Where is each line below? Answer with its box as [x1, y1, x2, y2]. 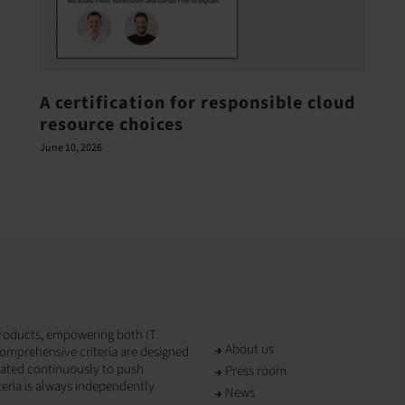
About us [225, 340, 274, 360]
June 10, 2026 [39, 139, 102, 155]
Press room [225, 362, 287, 381]
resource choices [39, 111, 184, 137]
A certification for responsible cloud [39, 89, 355, 116]
